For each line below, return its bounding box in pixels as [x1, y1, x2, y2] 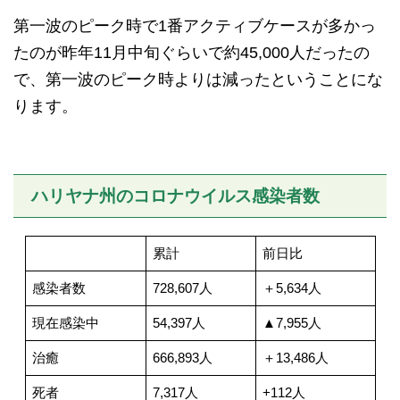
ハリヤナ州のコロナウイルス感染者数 [31, 186, 320, 205]
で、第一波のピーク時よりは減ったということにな [13, 70, 383, 88]
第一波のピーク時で [13, 16, 158, 35]
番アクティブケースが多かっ [167, 16, 376, 35]
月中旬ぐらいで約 [112, 43, 240, 62]
